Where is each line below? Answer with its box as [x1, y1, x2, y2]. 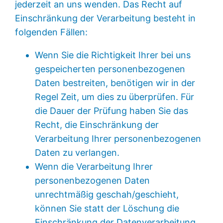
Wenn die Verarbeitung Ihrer [35, 161, 153, 172]
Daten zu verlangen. [35, 147, 120, 158]
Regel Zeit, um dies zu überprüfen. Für [35, 91, 195, 102]
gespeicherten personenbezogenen [35, 63, 186, 74]
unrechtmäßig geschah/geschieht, [35, 189, 179, 200]
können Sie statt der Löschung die [35, 203, 180, 214]
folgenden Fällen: [15, 26, 88, 37]
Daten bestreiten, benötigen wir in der [35, 77, 196, 88]
